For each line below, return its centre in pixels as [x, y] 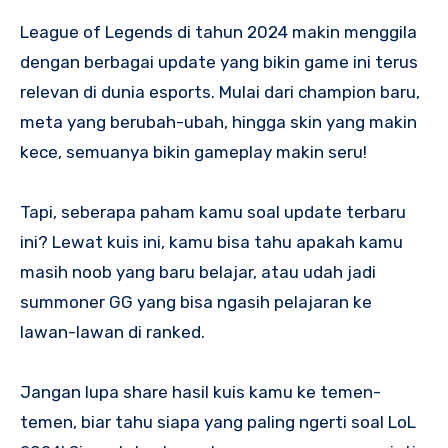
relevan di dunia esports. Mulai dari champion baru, [220, 91]
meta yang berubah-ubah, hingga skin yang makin [218, 121]
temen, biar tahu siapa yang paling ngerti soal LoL [218, 421]
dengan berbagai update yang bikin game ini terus [219, 61]
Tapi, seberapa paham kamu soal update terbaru [213, 211]
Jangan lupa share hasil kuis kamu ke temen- [200, 391]
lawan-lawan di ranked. [112, 331]
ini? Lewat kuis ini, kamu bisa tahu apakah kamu [211, 241]
